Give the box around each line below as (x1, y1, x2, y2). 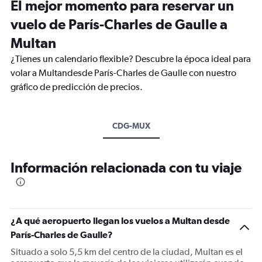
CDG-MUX (112, 121, 150, 130)
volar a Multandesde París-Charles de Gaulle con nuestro (11, 67, 236, 78)
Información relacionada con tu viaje (11, 159, 242, 175)
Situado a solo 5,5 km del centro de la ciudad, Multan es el (11, 246, 243, 257)
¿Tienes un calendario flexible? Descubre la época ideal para (11, 53, 251, 64)
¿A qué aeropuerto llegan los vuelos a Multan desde (11, 215, 230, 226)
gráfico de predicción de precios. (11, 81, 143, 92)
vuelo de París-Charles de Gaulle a (11, 16, 227, 32)
